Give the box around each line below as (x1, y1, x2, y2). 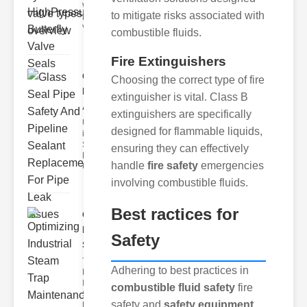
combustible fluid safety (111, 281, 235, 293)
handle (111, 159, 147, 171)
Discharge (82, 12, 121, 22)
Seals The (82, 140, 120, 149)
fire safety (147, 159, 198, 171)
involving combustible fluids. (111, 176, 248, 188)
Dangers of (82, 151, 123, 160)
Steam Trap (82, 289, 125, 299)
